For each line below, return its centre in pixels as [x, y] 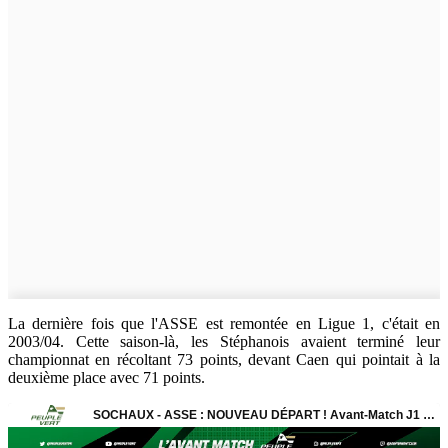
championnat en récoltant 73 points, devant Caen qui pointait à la [224, 359]
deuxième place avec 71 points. [106, 377]
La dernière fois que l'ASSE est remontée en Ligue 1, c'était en [224, 323]
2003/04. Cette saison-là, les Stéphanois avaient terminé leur [224, 341]
